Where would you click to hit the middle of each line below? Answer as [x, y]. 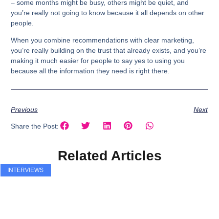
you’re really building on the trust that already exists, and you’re [109, 51]
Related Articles [109, 155]
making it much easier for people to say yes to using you [98, 61]
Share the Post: [35, 126]
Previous [24, 109]
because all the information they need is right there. [91, 71]
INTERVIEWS [26, 170]
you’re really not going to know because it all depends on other [108, 12]
